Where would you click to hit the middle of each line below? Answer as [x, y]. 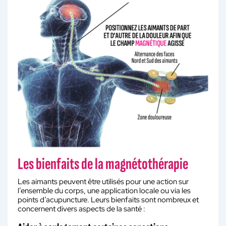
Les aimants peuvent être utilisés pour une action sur [103, 181]
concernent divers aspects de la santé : [81, 209]
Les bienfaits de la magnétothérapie [103, 164]
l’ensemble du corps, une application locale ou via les [104, 190]
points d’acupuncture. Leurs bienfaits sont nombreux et [108, 200]
